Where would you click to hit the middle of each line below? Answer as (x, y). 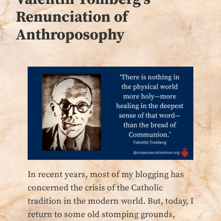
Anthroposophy (70, 35)
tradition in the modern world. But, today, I (110, 202)
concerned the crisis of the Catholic (95, 188)
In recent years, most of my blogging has (106, 175)
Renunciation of (72, 17)
